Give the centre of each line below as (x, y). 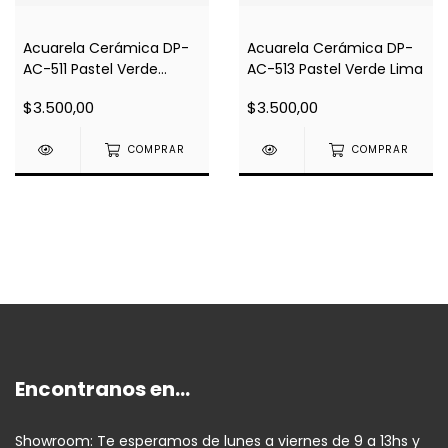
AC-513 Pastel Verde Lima (335, 68)
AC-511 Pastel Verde (90, 68)
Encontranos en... (102, 388)
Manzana (55, 89)
